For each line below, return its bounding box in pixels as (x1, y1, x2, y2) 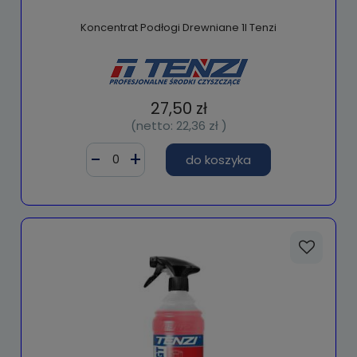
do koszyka (186, 151, 251, 169)
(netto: (130, 117, 176, 135)
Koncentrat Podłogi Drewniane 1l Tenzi (80, 20, 277, 36)
